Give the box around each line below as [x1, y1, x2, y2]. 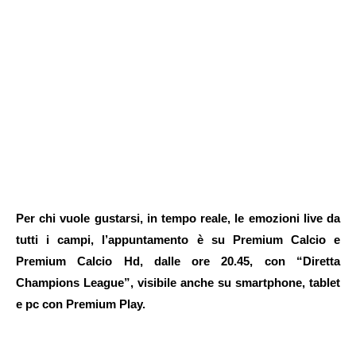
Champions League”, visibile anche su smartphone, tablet [16, 275, 340, 289]
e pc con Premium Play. [16, 296, 145, 311]
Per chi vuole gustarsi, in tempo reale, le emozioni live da [16, 211, 340, 225]
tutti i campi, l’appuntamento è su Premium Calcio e [16, 232, 340, 246]
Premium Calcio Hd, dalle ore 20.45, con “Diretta [16, 253, 340, 268]
